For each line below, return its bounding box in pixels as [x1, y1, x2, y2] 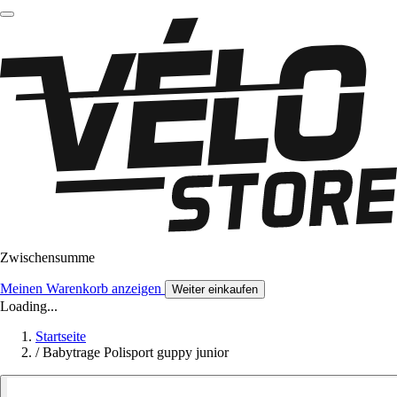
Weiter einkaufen [172, 283, 258, 297]
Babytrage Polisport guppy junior [43, 345, 229, 361]
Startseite [35, 329, 86, 345]
